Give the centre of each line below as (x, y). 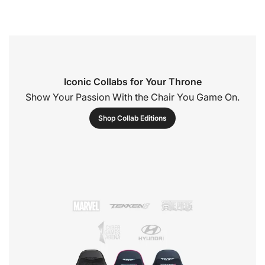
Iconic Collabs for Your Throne (132, 81)
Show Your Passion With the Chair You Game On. (132, 97)
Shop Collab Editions (132, 118)
